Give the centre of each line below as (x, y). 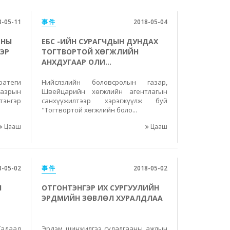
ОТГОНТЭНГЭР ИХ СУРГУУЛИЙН (100, 188)
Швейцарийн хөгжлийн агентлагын (104, 91)
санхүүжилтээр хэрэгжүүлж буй (104, 101)
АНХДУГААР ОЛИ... (76, 62)
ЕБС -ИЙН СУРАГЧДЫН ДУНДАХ (100, 41)
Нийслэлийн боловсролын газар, (104, 82)
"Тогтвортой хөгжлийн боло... (89, 110)
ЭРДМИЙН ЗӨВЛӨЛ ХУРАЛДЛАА (102, 198)
